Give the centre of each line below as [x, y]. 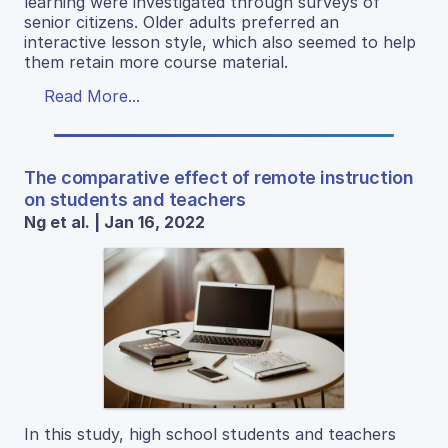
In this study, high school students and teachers [210, 433]
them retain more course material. [156, 61]
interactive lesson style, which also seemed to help [220, 41]
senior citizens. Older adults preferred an [181, 21]
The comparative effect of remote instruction [219, 177]
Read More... [92, 95]
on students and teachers [135, 199]
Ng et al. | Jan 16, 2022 [114, 221]
